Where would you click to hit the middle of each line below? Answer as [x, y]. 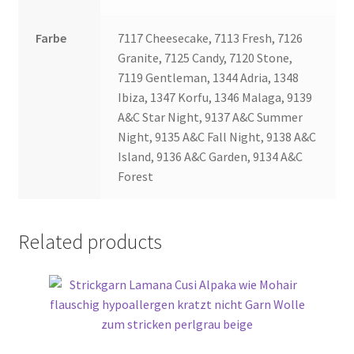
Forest [136, 176]
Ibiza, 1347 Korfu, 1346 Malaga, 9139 [215, 97]
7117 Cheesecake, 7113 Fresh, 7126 [211, 38]
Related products [90, 241]
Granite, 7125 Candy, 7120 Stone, [205, 58]
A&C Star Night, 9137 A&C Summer [211, 117]
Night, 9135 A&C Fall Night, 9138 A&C [217, 137]
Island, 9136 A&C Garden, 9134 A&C [211, 156]
